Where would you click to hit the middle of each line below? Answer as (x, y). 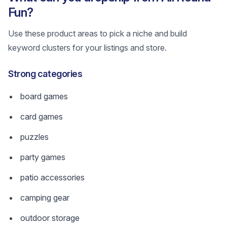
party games (43, 157)
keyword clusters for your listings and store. (87, 48)
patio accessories (52, 177)
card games (42, 117)
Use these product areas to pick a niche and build (98, 33)
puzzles (34, 137)
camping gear (45, 198)
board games (44, 96)
